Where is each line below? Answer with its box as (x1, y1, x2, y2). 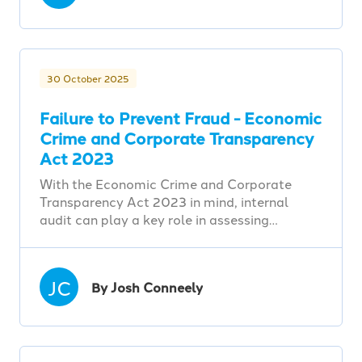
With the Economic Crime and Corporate (40, 175, 292, 193)
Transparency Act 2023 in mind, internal (40, 192, 289, 211)
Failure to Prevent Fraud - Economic (40, 106, 322, 130)
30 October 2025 (47, 71, 129, 86)
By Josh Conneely (91, 277, 203, 297)
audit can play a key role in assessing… (40, 210, 278, 229)
